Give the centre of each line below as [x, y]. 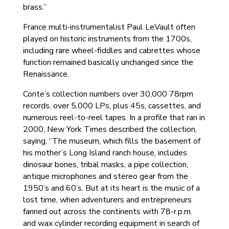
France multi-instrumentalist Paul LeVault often [109, 27]
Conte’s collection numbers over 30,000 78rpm [108, 94]
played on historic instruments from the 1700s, [107, 39]
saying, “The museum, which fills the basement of [111, 141]
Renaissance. [46, 74]
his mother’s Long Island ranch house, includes [105, 153]
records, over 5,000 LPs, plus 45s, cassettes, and [112, 106]
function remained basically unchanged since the [108, 62]
